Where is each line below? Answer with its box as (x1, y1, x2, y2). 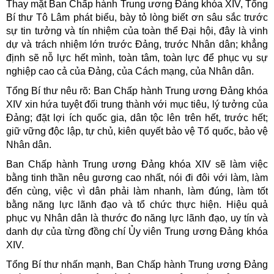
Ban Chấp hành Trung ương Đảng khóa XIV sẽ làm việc (6, 158, 268, 169)
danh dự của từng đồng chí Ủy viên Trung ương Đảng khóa (6, 226, 268, 237)
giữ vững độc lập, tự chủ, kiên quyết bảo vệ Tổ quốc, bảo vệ (6, 125, 268, 136)
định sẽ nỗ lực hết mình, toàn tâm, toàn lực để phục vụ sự (6, 52, 268, 63)
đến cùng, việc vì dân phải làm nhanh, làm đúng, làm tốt (6, 185, 268, 196)
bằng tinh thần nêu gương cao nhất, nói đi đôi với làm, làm (6, 172, 268, 183)
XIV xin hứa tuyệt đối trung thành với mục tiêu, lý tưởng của (6, 98, 268, 109)
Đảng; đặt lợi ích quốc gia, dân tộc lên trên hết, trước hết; (6, 112, 268, 123)
